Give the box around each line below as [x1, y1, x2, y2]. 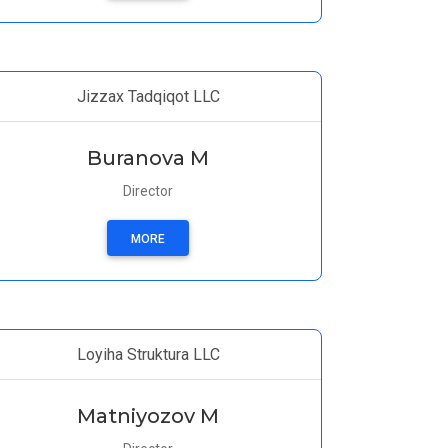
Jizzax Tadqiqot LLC [76, 87, 220, 106]
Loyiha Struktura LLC [76, 345, 220, 364]
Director [123, 183, 173, 199]
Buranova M [87, 146, 209, 170]
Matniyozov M [77, 404, 219, 428]
